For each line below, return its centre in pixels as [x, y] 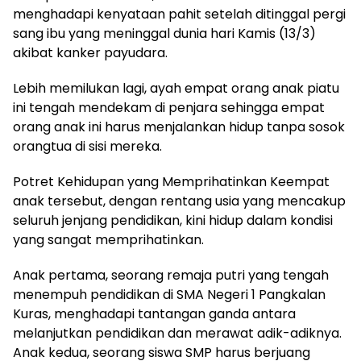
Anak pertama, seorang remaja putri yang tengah [171, 275]
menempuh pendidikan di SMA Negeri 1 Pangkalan [169, 295]
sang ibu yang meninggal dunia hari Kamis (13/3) [164, 33]
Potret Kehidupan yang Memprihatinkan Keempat [171, 182]
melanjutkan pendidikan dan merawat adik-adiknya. [177, 333]
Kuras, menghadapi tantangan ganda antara [154, 314]
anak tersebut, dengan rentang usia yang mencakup [179, 201]
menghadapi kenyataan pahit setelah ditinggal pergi [179, 14]
